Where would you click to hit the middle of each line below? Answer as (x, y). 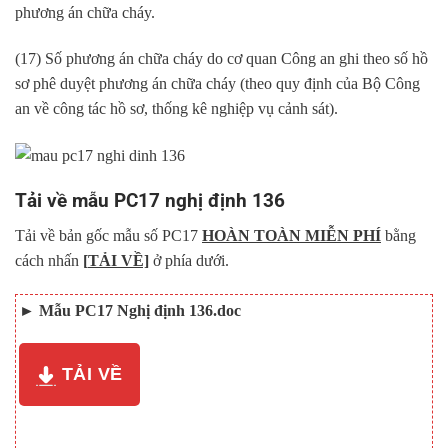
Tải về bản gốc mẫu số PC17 (108, 235)
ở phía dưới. (189, 260)
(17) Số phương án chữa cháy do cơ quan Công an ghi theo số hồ (221, 58)
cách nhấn (49, 260)
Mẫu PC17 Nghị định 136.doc (140, 310)
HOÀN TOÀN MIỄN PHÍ (291, 235)
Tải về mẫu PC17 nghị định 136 (150, 201)
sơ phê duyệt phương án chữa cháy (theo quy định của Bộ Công (217, 83)
